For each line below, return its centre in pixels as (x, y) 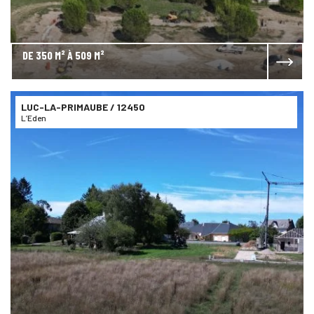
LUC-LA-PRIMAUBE (66, 107)
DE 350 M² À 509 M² (63, 55)
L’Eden (34, 118)
